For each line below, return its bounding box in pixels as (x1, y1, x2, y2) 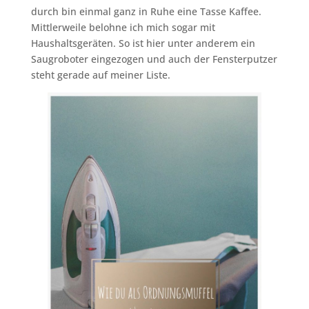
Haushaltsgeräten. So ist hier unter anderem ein (30, 36, 255, 50)
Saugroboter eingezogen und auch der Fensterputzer (30, 52, 277, 66)
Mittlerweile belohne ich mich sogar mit (30, 20, 215, 34)
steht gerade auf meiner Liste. (30, 68, 170, 81)
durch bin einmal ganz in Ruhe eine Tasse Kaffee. (30, 4, 261, 18)
